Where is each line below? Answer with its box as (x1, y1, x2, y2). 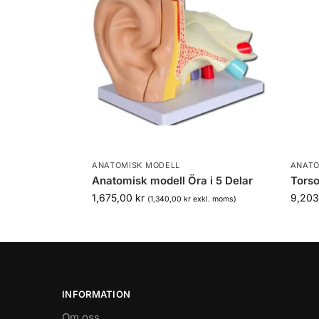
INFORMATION (62, 288, 131, 300)
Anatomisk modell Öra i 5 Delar (91, 173, 253, 187)
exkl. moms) (190, 194, 236, 204)
